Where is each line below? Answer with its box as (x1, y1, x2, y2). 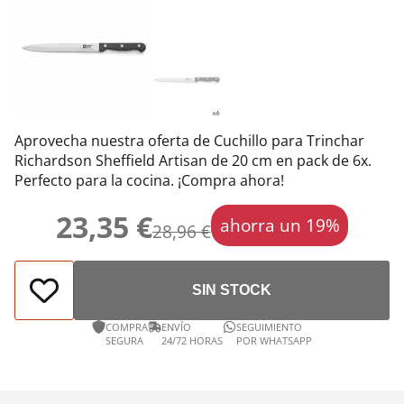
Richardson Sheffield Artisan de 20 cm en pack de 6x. (14, 150, 372, 170)
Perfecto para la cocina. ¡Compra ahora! (14, 170, 284, 190)
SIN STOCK (192, 281, 271, 298)
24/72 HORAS (161, 333, 223, 347)
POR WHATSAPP (236, 333, 312, 347)
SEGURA (106, 333, 143, 347)
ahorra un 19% (219, 213, 340, 238)
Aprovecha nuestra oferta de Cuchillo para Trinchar (14, 130, 364, 151)
